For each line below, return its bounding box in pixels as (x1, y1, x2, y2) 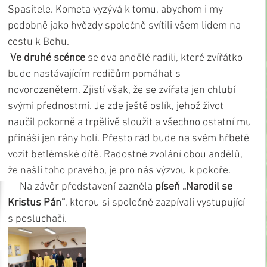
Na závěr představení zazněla (20, 181, 155, 194)
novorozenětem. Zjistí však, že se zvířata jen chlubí (8, 84, 238, 97)
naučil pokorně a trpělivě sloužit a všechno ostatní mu (8, 116, 254, 129)
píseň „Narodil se (155, 181, 235, 194)
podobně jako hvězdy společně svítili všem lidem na (8, 20, 243, 33)
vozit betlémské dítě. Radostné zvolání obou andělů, (8, 148, 245, 162)
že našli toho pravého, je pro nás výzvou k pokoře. (8, 164, 231, 178)
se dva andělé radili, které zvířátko (88, 52, 245, 65)
